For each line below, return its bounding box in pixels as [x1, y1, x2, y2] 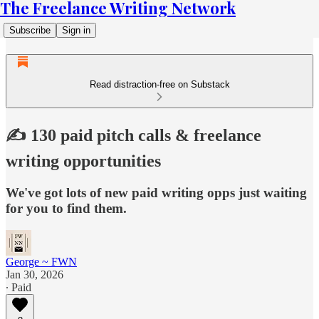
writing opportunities [6, 151, 161, 170]
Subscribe [9, 25, 51, 36]
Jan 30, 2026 [6, 268, 63, 281]
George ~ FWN [6, 255, 77, 268]
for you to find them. [6, 200, 127, 216]
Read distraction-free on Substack [89, 79, 230, 90]
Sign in [62, 25, 90, 36]
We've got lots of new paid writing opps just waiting [6, 184, 307, 200]
